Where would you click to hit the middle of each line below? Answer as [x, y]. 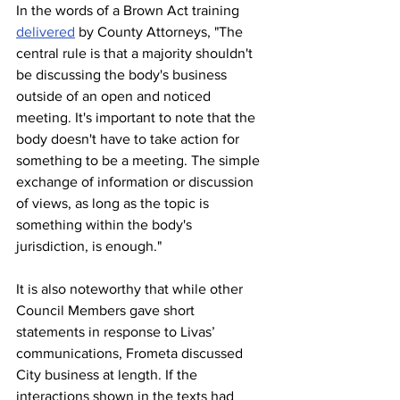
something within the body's [106, 224]
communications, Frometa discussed [131, 353]
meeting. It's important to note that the [137, 117]
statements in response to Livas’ [117, 331]
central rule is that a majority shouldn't [136, 53]
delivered [46, 31]
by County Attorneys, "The [161, 31]
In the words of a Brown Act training [129, 10]
